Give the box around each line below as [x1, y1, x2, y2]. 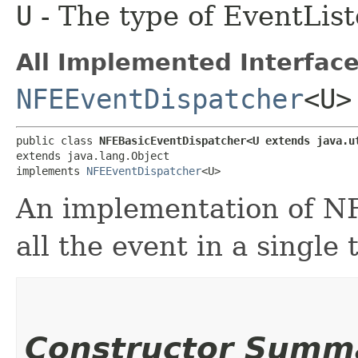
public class [16, 133, 99, 147]
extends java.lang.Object [16, 149, 169, 162]
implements [16, 164, 86, 177]
